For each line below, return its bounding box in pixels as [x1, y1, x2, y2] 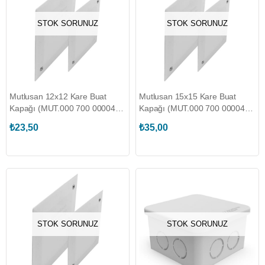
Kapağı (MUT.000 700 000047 [139, 104, 250, 113]
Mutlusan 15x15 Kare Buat [139, 92, 237, 101]
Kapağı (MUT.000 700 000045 [9, 104, 120, 113]
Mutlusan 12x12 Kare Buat [9, 92, 107, 101]
